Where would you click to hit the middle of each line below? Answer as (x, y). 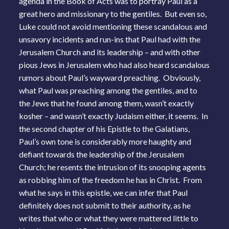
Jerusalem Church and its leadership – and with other (110, 52)
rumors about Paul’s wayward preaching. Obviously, (110, 77)
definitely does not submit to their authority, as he (105, 205)
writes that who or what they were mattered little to (109, 218)
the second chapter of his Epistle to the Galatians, (105, 128)
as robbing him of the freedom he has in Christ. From (111, 179)
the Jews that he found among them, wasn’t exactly (107, 103)
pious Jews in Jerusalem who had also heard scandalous (114, 64)
